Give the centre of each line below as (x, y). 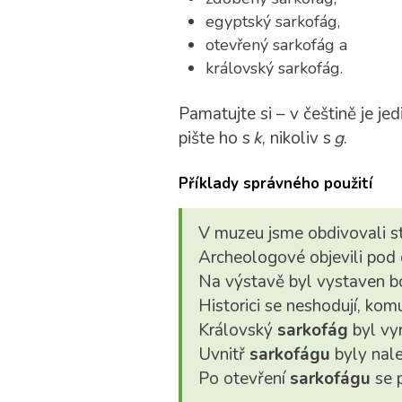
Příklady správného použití (275, 184)
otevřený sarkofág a (276, 45)
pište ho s (215, 138)
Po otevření (244, 379)
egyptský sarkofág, (272, 22)
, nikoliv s (297, 138)
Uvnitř (223, 354)
